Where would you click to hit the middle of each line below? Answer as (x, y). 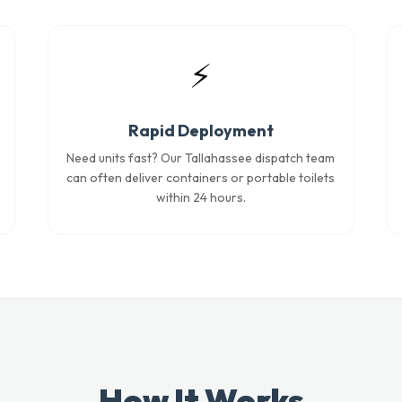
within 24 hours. (201, 197)
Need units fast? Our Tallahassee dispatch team (201, 158)
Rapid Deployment (201, 131)
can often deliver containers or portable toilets (201, 178)
